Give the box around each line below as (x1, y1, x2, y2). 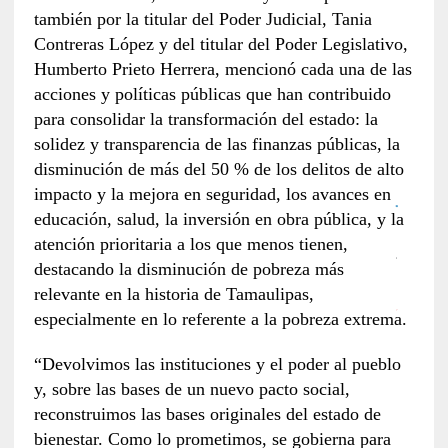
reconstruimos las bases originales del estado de (33, 403, 381, 424)
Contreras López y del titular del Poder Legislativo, (33, 33, 408, 54)
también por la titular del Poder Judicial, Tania (33, 8, 372, 29)
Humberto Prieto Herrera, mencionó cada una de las (33, 58, 412, 79)
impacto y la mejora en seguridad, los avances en (33, 183, 391, 204)
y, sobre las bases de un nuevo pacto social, (33, 378, 350, 399)
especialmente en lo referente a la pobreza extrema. (33, 308, 407, 329)
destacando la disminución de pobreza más (33, 258, 344, 279)
